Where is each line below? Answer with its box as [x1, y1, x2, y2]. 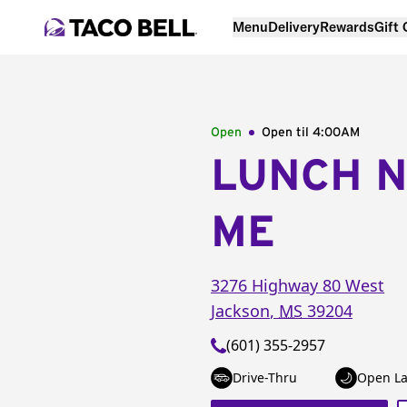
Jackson [211, 300, 270, 322]
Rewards [320, 17, 374, 35]
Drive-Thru [233, 369, 297, 386]
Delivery [268, 17, 320, 35]
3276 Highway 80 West [211, 274, 384, 296]
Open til [262, 126, 313, 139]
